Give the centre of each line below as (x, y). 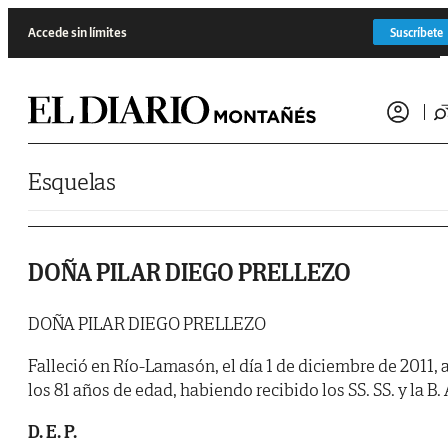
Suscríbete (416, 32)
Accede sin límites (77, 32)
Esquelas (72, 181)
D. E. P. (52, 432)
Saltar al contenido (54, 14)
